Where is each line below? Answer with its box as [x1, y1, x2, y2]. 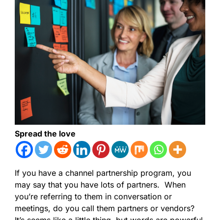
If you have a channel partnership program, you [15, 167, 191, 178]
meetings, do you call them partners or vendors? [15, 203, 197, 213]
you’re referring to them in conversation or [15, 191, 172, 201]
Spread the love [15, 128, 76, 138]
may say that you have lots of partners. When [15, 179, 186, 190]
